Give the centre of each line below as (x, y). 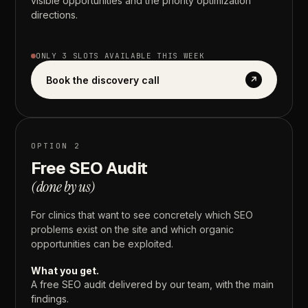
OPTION (50, 146)
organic (217, 230)
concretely (178, 215)
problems (53, 230)
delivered (131, 285)
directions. (55, 15)
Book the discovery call (103, 80)
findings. (50, 299)
